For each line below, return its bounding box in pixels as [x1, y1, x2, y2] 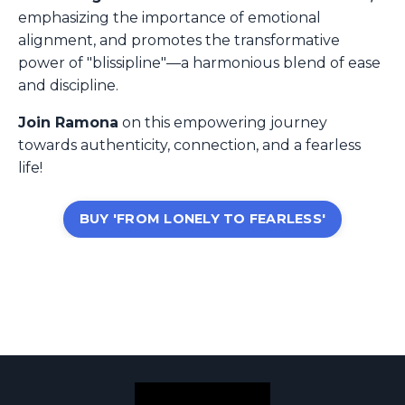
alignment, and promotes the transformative [18, 32, 340, 50]
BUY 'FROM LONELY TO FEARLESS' [79, 211, 326, 228]
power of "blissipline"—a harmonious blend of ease [18, 54, 381, 72]
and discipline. [18, 77, 118, 95]
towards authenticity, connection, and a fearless [18, 137, 361, 155]
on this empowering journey [118, 114, 327, 132]
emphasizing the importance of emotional [18, 9, 321, 27]
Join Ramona [18, 114, 118, 132]
